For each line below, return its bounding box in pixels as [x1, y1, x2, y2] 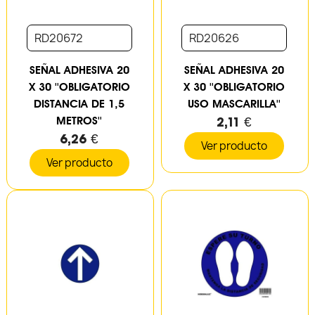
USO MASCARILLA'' [188, 96, 281, 110]
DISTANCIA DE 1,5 [34, 96, 125, 110]
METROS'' [56, 113, 103, 127]
